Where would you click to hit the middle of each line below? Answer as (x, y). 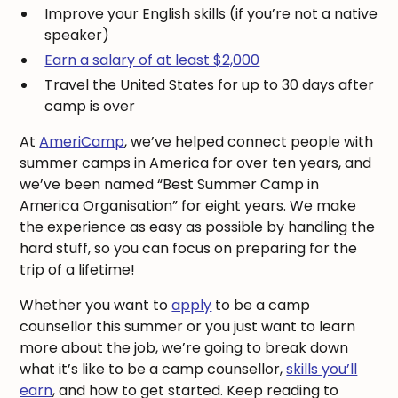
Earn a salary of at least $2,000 (152, 60)
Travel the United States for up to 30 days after (210, 85)
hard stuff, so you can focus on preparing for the (189, 249)
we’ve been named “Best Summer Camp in (170, 185)
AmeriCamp (82, 142)
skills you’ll (322, 370)
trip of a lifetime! (80, 270)
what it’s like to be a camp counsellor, (153, 370)
